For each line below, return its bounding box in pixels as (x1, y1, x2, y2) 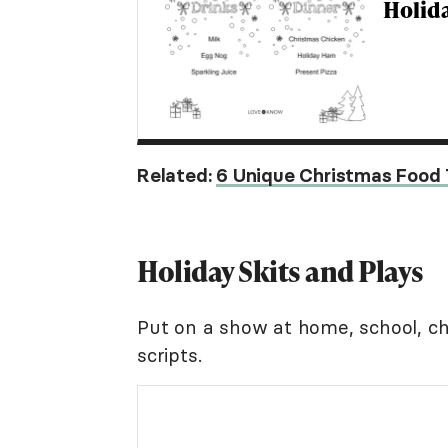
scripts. (137, 343, 202, 368)
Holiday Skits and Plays (137, 252, 424, 291)
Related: (137, 163, 217, 188)
